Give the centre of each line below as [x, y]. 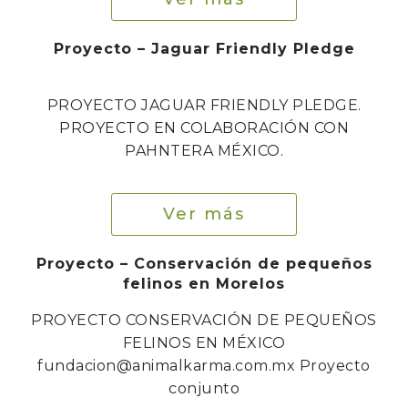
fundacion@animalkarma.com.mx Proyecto [204, 365]
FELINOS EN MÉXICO [204, 342]
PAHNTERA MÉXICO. [204, 150]
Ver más [204, 214]
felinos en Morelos [204, 283]
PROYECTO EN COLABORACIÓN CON [204, 127]
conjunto [204, 388]
